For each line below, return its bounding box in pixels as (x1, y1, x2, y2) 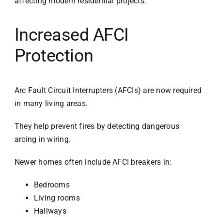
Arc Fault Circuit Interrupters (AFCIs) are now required (14, 86, 202, 95)
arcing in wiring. (14, 135, 71, 144)
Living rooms (33, 193, 80, 203)
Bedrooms (33, 180, 70, 190)
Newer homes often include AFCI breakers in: (14, 157, 172, 167)
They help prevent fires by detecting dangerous (14, 122, 180, 131)
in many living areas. (14, 99, 88, 108)
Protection (14, 46, 93, 66)
